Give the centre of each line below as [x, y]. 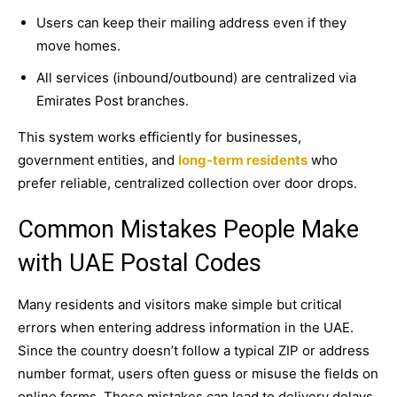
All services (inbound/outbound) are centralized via [196, 77]
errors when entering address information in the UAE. [186, 327]
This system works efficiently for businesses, [160, 136]
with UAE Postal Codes [140, 263]
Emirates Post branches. [113, 100]
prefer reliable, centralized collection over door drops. [187, 183]
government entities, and [98, 160]
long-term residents [243, 160]
